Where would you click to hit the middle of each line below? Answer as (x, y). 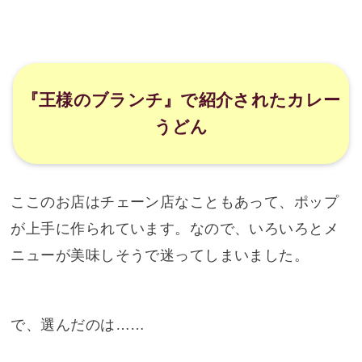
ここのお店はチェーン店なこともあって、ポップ (175, 202)
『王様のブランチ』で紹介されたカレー (181, 100)
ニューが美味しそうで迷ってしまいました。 (160, 256)
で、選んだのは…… (78, 325)
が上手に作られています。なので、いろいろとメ (175, 229)
